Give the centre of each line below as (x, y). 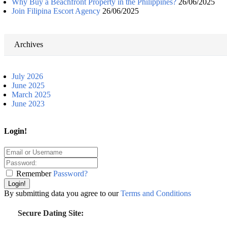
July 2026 (27, 77)
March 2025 (31, 95)
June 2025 (28, 86)
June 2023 (28, 104)
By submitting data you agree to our (62, 193)
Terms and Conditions (156, 193)
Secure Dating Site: (51, 213)
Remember (34, 173)
